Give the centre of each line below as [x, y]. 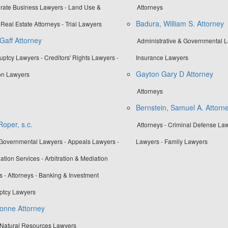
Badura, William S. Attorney [180, 24]
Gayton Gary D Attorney [174, 74]
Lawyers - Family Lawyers [172, 141]
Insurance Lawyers [162, 58]
